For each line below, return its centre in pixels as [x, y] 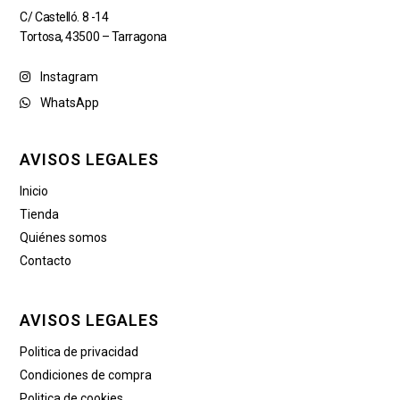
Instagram [69, 76]
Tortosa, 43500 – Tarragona [93, 36]
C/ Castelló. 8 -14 [64, 17]
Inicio [34, 192]
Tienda [40, 215]
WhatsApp [69, 102]
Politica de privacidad [79, 351]
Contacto [46, 261]
